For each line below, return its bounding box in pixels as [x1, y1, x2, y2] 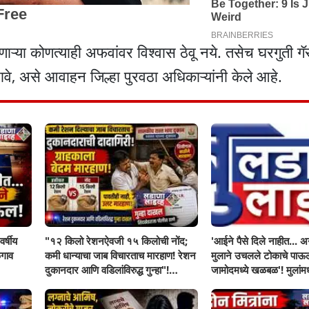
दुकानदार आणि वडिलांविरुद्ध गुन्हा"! [45, 262, 170, 277]
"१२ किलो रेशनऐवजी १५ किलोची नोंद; [45, 233, 188, 248]
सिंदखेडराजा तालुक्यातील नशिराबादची [45, 277, 181, 291]
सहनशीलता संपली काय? [210, 277, 299, 291]
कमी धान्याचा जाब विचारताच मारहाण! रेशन [45, 248, 197, 262]
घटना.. [45, 291, 72, 306]
